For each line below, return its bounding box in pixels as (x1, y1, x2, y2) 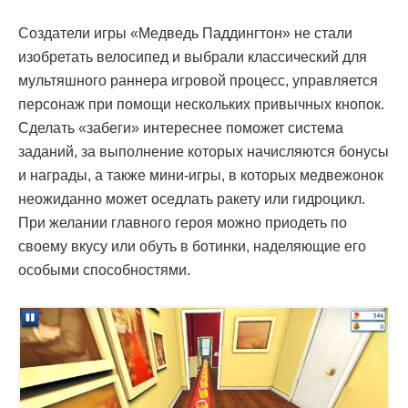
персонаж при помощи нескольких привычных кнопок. (18, 96, 384, 112)
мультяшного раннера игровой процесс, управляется (18, 72, 378, 88)
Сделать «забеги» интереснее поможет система (18, 119, 343, 136)
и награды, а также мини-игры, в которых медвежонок (18, 167, 383, 183)
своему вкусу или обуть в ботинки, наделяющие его (18, 238, 366, 254)
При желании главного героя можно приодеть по (18, 214, 347, 230)
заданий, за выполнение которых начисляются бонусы (18, 143, 389, 159)
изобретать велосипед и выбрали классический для (18, 48, 367, 65)
